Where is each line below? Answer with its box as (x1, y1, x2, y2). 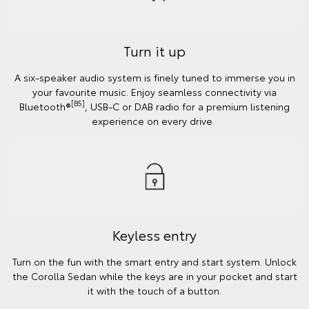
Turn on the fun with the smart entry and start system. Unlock (12, 254, 297, 268)
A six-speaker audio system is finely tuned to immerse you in (14, 70, 295, 84)
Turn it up (123, 40, 186, 60)
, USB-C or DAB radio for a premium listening (85, 99, 290, 113)
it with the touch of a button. (88, 283, 221, 297)
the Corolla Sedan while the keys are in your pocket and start (12, 268, 297, 283)
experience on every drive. (92, 113, 217, 128)
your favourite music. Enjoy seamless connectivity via (32, 84, 277, 99)
